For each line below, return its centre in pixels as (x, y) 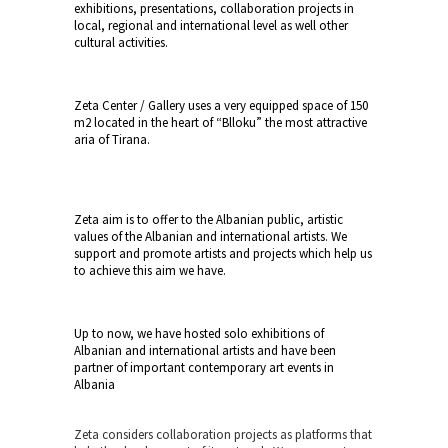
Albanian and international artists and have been (205, 350)
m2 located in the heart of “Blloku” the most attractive (220, 122)
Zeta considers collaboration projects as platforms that (223, 434)
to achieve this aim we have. (150, 270)
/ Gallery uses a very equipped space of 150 (252, 105)
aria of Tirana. (112, 139)
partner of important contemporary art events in (204, 367)
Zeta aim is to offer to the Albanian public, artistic (208, 219)
